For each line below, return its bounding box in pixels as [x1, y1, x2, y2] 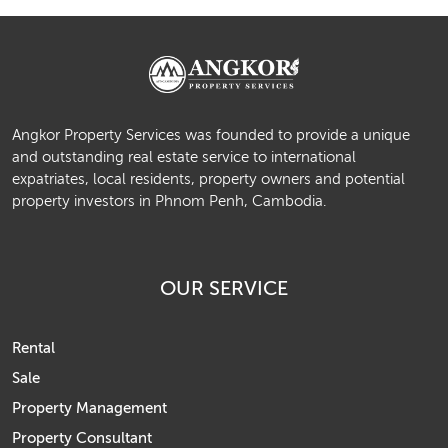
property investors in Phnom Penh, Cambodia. [12, 192, 326, 210]
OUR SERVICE [160, 276, 288, 300]
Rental [12, 338, 55, 357]
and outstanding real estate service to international [12, 148, 356, 166]
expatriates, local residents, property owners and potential [12, 170, 405, 188]
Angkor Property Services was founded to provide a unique [12, 126, 410, 144]
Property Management [12, 398, 167, 417]
